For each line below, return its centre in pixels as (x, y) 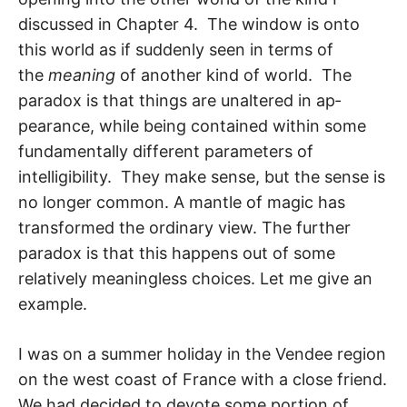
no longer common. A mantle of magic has (182, 202)
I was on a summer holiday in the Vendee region (202, 353)
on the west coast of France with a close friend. (203, 379)
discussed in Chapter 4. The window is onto (189, 24)
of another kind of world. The (233, 74)
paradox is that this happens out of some (177, 253)
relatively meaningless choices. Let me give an (195, 278)
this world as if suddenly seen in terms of (176, 49)
